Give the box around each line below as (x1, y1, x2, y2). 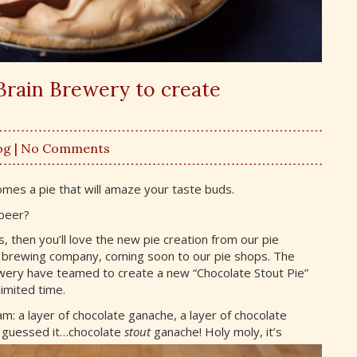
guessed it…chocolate (2, 323, 124, 339)
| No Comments (11, 140, 110, 157)
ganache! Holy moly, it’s (151, 323, 282, 339)
